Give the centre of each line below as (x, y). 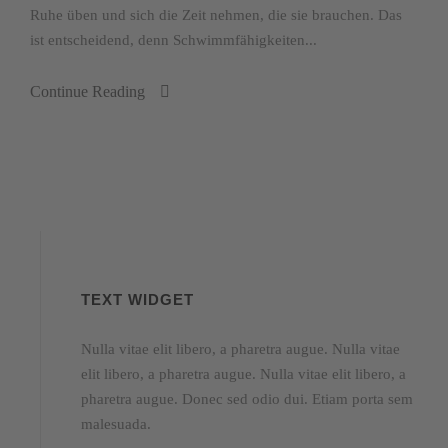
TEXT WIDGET (137, 299)
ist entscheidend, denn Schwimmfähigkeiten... (173, 39)
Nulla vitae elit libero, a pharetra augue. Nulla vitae (240, 348)
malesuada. (116, 423)
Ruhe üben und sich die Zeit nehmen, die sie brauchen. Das (216, 14)
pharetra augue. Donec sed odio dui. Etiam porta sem (247, 398)
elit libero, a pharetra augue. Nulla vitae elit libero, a (243, 373)
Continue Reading (87, 91)
